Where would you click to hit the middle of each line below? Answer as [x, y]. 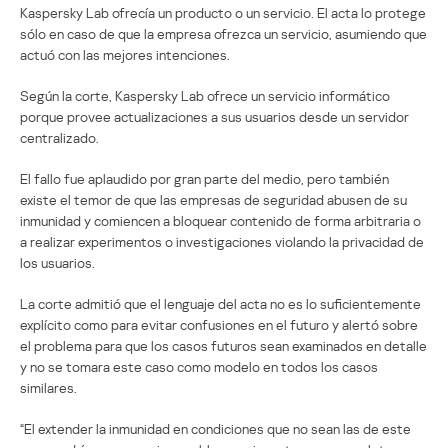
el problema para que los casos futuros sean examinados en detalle [223, 345]
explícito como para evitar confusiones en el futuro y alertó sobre [219, 324]
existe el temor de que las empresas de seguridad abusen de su [213, 199]
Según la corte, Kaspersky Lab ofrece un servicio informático [205, 95]
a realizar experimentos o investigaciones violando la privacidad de [222, 241]
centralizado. [59, 137]
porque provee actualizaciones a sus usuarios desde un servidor [214, 116]
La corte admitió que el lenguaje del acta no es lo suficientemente [220, 303]
